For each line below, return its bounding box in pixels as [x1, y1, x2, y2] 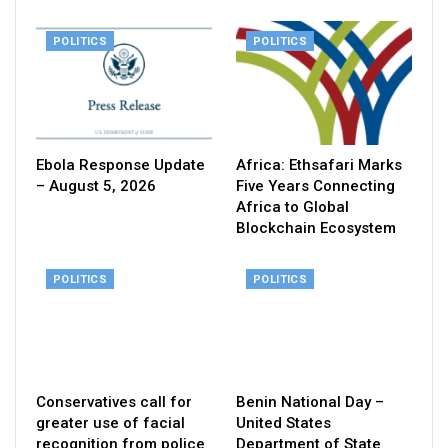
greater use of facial [36, 413, 185, 432]
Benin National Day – [236, 392, 384, 411]
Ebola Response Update [36, 155, 205, 174]
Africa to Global [236, 197, 349, 216]
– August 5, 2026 [36, 176, 156, 195]
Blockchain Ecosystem [236, 218, 396, 237]
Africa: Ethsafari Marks [236, 155, 402, 174]
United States [236, 413, 331, 432]
